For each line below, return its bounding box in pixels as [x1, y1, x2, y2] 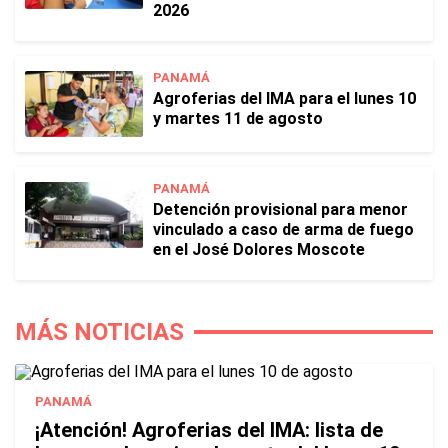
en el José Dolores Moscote [153, 240, 365, 259]
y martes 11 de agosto [153, 109, 323, 128]
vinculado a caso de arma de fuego [153, 220, 414, 239]
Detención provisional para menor [153, 200, 408, 219]
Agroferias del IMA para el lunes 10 [153, 89, 416, 108]
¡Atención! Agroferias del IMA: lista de [35, 418, 383, 442]
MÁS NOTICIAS [15, 318, 184, 346]
